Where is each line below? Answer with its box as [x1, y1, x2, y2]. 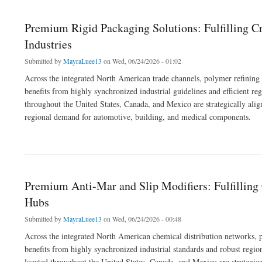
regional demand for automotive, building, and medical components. [25, 111, 251, 122]
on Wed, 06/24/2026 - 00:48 [102, 214, 181, 224]
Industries [25, 36, 72, 52]
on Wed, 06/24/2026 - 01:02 [102, 56, 181, 65]
